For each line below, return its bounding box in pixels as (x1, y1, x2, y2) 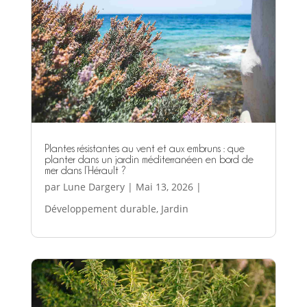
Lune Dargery (62, 180, 125, 193)
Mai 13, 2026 (135, 180, 193, 193)
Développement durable (44, 201, 156, 215)
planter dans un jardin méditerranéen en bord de (44, 153, 254, 165)
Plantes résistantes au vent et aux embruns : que (44, 143, 245, 154)
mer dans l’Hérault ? (44, 164, 126, 176)
